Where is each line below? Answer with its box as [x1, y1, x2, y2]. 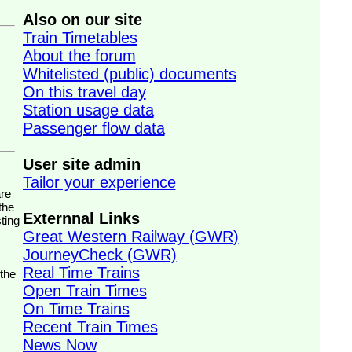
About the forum [22, 47, 136, 64]
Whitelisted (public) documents [22, 65, 236, 82]
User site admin [22, 156, 141, 173]
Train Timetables [22, 29, 137, 46]
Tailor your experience [22, 174, 176, 191]
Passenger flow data [22, 119, 165, 137]
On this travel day [22, 83, 146, 101]
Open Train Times [22, 282, 147, 299]
